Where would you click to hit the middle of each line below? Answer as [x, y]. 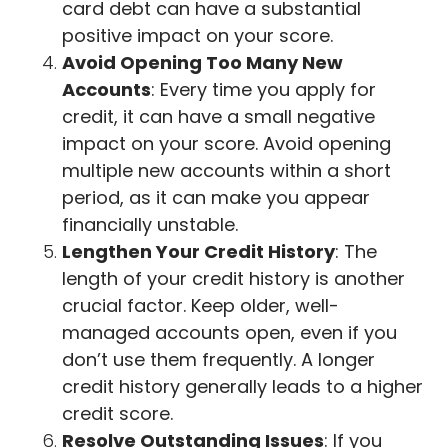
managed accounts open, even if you [230, 332]
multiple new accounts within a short [227, 170]
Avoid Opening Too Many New [203, 62]
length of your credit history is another [234, 278]
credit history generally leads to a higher [243, 386]
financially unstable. [150, 224]
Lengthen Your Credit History [199, 251]
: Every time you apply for [264, 89]
